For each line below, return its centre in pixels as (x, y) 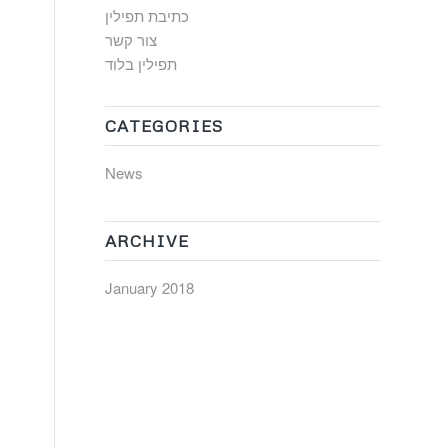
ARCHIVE (147, 240)
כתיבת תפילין (147, 15)
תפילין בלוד (141, 63)
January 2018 (150, 287)
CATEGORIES (164, 125)
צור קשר (131, 39)
